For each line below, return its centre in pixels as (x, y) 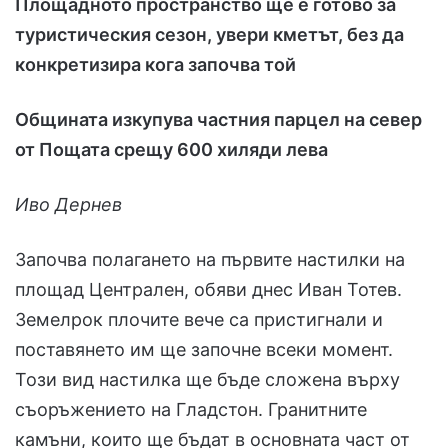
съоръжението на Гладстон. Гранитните (191, 410)
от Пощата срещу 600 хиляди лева (171, 150)
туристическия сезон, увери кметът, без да (209, 35)
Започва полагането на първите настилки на (210, 260)
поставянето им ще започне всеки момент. (204, 350)
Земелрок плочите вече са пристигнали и (199, 320)
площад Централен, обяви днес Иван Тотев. (208, 290)
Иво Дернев (68, 205)
